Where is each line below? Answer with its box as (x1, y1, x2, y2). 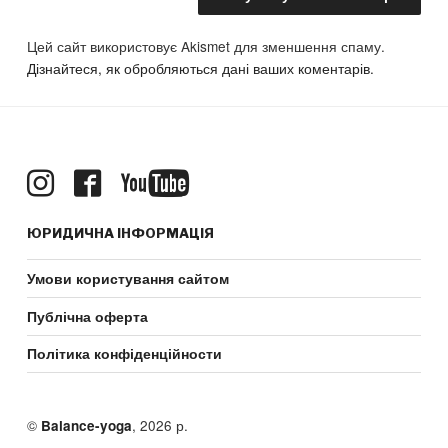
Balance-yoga (41, 416, 133, 436)
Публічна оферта (27, 306, 149, 326)
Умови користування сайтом (27, 269, 230, 289)
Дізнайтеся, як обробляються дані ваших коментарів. (27, 57, 375, 78)
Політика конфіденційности (27, 344, 223, 364)
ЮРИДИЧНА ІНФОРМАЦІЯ (27, 224, 215, 241)
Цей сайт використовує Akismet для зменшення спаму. (27, 35, 386, 56)
